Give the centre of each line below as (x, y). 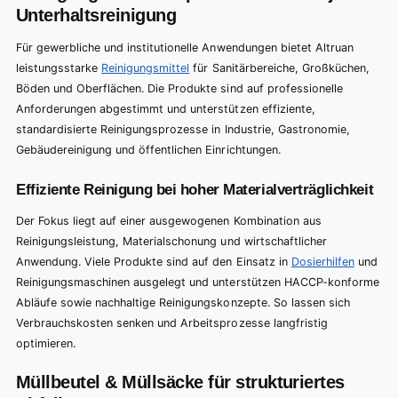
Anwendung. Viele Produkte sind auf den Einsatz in (154, 261)
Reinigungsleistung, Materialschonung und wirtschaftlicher (171, 241)
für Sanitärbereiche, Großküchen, (279, 68)
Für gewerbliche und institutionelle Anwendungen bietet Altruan (185, 48)
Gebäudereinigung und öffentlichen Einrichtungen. (148, 150)
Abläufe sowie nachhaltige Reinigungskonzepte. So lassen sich (183, 302)
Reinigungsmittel (146, 68)
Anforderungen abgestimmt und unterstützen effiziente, (166, 109)
